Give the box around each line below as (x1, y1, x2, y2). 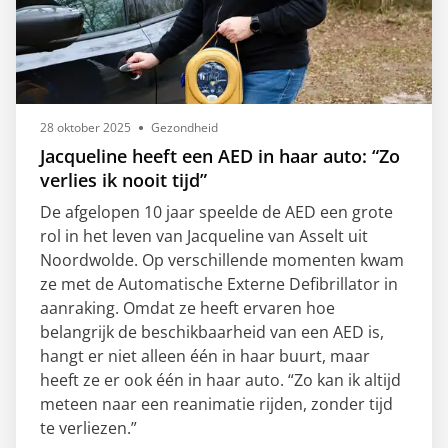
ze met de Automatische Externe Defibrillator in (40, 272, 398, 295)
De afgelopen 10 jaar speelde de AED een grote (40, 200, 393, 223)
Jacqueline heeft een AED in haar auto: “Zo (40, 143, 400, 168)
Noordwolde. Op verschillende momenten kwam (40, 248, 404, 271)
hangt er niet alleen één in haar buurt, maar (40, 344, 370, 367)
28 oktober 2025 (40, 118, 131, 136)
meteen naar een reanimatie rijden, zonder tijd (40, 392, 393, 415)
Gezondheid (151, 118, 218, 136)
